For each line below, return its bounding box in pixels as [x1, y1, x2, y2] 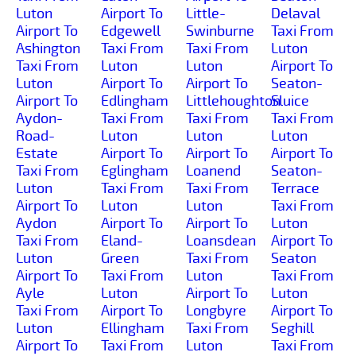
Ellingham [101, 319, 164, 337]
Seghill [271, 319, 314, 337]
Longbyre [186, 301, 246, 319]
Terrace [271, 179, 319, 197]
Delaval [271, 4, 320, 22]
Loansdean [186, 231, 256, 250]
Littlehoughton [186, 91, 281, 110]
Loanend [186, 161, 241, 180]
